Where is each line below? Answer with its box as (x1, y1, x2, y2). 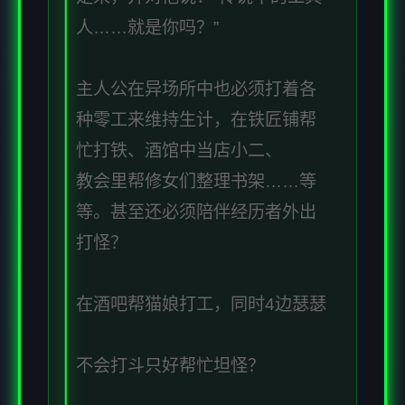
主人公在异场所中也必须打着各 (76, 80, 316, 99)
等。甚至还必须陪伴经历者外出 (76, 202, 316, 222)
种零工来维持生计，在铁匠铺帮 (76, 110, 316, 130)
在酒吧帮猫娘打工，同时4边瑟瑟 (76, 295, 326, 315)
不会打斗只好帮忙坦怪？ (76, 356, 265, 376)
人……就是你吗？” (76, 18, 219, 38)
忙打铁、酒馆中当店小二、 (76, 141, 282, 161)
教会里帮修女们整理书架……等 (76, 172, 316, 192)
